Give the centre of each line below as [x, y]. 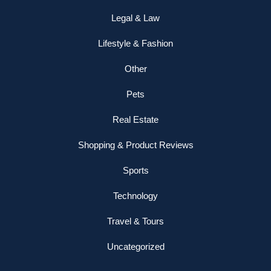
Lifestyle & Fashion [135, 43]
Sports [135, 170]
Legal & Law [135, 18]
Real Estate [135, 119]
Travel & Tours [135, 221]
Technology [135, 195]
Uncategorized [135, 246]
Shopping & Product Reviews [135, 145]
